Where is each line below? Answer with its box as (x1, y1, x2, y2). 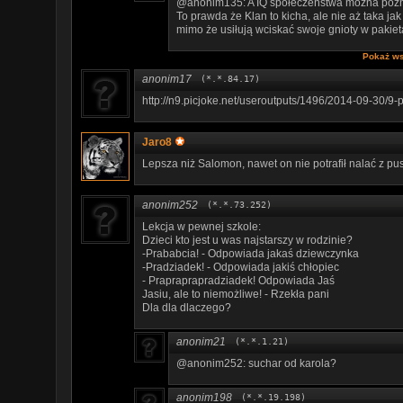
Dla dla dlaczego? (142, 300, 231, 314)
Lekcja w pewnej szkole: (142, 219, 261, 233)
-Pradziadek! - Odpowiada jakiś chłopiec (142, 260, 339, 273)
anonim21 (176, 335, 226, 348)
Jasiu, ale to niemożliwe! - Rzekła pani (142, 287, 329, 300)
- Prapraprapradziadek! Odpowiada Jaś (142, 273, 335, 287)
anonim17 (142, 72, 192, 85)
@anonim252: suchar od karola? (176, 356, 336, 370)
